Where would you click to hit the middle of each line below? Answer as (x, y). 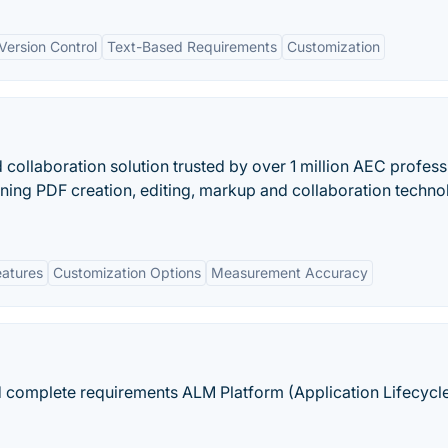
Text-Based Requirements (192, 46)
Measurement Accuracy (289, 272)
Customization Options (127, 272)
